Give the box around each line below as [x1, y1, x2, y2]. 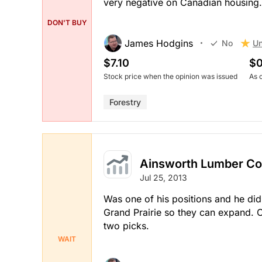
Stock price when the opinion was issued [104, 71, 237, 81]
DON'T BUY [47, 18, 87, 27]
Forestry [109, 96, 141, 107]
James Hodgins [125, 37, 193, 49]
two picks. [104, 219, 149, 232]
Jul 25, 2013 [140, 172, 187, 182]
